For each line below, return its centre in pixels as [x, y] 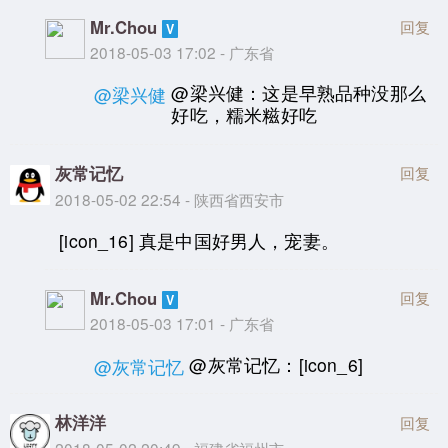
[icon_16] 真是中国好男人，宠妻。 [199, 240]
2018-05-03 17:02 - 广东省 [182, 51]
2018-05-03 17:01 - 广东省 [182, 323]
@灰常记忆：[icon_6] [276, 364]
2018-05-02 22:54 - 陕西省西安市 [169, 199]
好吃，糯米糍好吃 [244, 115]
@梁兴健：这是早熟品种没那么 [298, 93]
